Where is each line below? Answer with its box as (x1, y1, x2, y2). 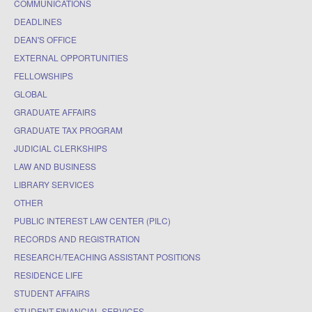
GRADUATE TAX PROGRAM (14, 123, 123, 136)
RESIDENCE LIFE (14, 268, 83, 281)
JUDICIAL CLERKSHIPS (14, 141, 107, 154)
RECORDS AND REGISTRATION (14, 232, 140, 244)
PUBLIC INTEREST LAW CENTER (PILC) (14, 214, 171, 226)
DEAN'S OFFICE (14, 33, 77, 45)
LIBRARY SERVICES (14, 178, 94, 190)
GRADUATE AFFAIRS (14, 105, 96, 118)
